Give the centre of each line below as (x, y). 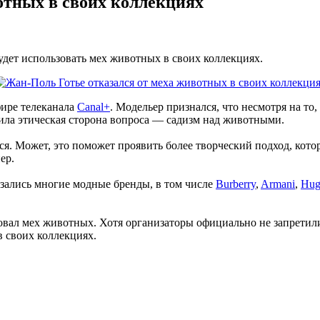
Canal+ (94, 106)
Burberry (236, 184)
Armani (278, 184)
